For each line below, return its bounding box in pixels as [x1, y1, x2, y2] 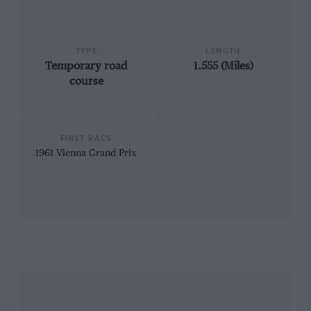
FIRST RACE [60, 134, 112, 144]
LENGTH [205, 46, 241, 56]
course [69, 76, 103, 88]
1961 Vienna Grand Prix [35, 148, 137, 158]
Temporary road [44, 60, 128, 73]
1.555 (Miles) [193, 60, 253, 73]
